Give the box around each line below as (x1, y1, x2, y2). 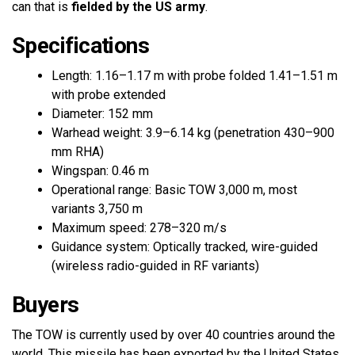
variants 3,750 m (52, 200, 143, 216)
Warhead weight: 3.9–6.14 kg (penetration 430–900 (52, 124, 334, 140)
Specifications (12, 32, 150, 59)
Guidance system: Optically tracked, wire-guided (52, 239, 318, 254)
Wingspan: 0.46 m (52, 162, 149, 178)
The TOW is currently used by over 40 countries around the (12, 326, 335, 342)
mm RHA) (52, 143, 104, 159)
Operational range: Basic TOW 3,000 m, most (52, 181, 297, 197)
